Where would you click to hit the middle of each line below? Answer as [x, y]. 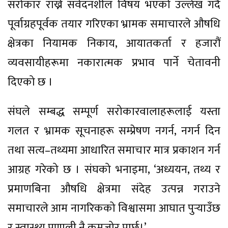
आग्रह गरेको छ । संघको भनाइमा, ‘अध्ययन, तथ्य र [114, 169]
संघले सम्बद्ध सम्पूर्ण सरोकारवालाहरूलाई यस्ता [114, 111]
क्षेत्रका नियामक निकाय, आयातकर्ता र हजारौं [114, 43]
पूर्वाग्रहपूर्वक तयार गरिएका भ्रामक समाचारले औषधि [114, 24]
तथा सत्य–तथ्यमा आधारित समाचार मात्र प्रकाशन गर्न [114, 150]
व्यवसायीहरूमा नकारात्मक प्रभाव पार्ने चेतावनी [114, 63]
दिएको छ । [30, 82]
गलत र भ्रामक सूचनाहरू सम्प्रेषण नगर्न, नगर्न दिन [114, 131]
